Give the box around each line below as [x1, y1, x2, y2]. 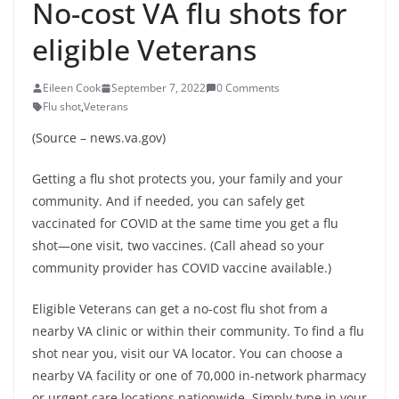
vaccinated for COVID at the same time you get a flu [32, 215, 338, 232]
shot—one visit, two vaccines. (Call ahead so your [32, 237, 324, 254]
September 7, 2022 [111, 80, 206, 95]
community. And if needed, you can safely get [32, 192, 305, 209]
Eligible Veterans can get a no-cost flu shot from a [32, 300, 328, 317]
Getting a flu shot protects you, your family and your [32, 170, 343, 187]
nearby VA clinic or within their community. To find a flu [32, 322, 364, 339]
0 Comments [216, 80, 280, 95]
